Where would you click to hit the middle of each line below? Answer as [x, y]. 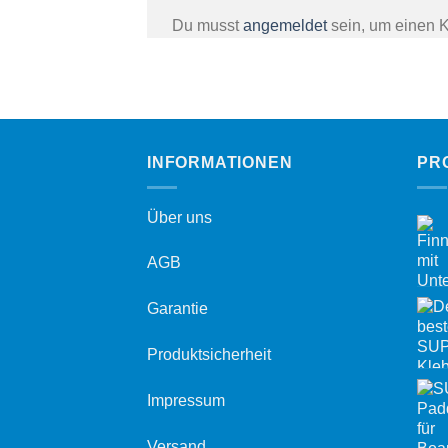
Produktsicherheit [209, 354]
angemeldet [285, 26]
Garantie [177, 309]
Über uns [179, 217]
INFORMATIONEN [220, 163]
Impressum [186, 400]
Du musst [207, 26]
